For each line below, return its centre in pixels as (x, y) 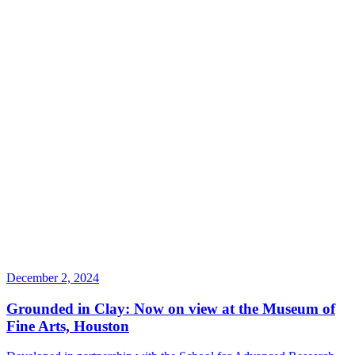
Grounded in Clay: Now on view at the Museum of (171, 308)
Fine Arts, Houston (68, 326)
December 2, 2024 (53, 277)
